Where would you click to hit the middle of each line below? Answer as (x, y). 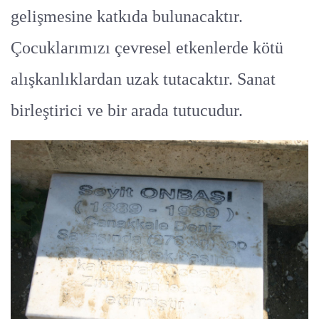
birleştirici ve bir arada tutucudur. (127, 111)
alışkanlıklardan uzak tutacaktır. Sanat (143, 79)
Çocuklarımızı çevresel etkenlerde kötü (147, 48)
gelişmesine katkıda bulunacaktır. (127, 17)
